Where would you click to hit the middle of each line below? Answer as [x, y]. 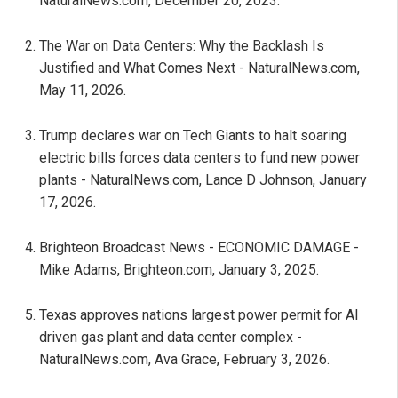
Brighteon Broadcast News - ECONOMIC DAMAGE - [199, 247]
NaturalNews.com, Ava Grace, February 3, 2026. [184, 359]
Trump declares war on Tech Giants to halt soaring [193, 135]
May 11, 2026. [83, 90]
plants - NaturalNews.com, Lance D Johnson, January [203, 179]
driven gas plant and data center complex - [171, 337]
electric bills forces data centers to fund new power [199, 157]
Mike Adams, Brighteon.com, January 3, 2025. [179, 269]
